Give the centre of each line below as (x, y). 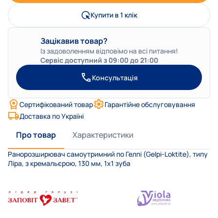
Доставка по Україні (52, 116)
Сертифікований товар (56, 104)
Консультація (115, 77)
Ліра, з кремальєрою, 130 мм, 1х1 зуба (69, 163)
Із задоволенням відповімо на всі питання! (109, 51)
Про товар (36, 135)
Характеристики (103, 135)
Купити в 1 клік (114, 15)
